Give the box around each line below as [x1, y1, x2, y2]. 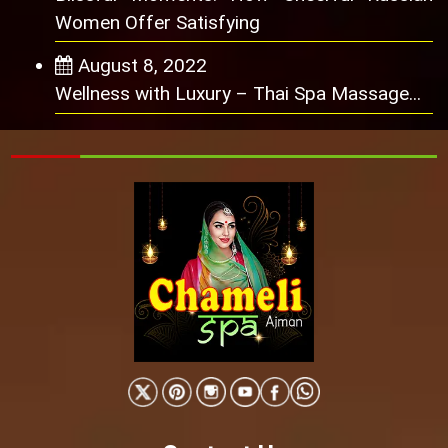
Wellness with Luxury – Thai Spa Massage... [55, 82, 421, 106]
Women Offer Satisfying [55, 10, 260, 34]
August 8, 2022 [78, 54, 207, 78]
